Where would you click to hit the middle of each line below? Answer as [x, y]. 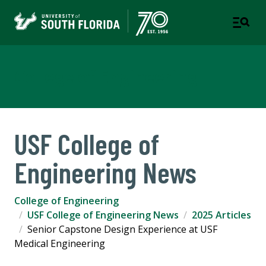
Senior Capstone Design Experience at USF [122, 229]
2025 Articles [221, 215]
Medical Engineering [60, 244]
